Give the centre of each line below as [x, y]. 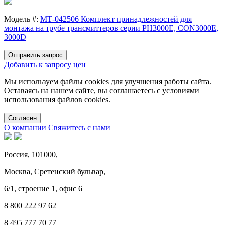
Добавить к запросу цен [45, 64]
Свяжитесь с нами [79, 127]
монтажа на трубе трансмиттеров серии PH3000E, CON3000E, [111, 28]
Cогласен [22, 118]
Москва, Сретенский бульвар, [55, 171]
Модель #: [22, 19]
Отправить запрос [35, 55]
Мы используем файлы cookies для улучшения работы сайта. [108, 81]
